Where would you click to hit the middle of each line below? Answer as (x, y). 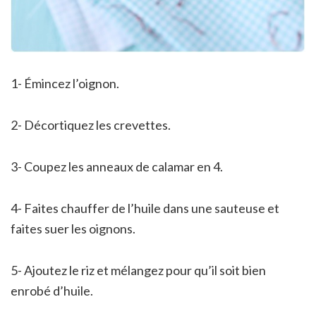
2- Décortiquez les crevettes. (91, 124)
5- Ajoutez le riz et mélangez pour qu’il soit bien (138, 270)
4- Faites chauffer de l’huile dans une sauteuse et (145, 208)
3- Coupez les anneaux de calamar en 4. (117, 166)
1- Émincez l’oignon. (65, 83)
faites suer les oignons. (73, 228)
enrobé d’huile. (52, 290)
